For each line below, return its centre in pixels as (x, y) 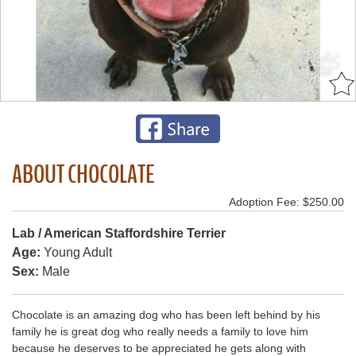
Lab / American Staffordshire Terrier (119, 233)
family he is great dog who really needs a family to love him (160, 331)
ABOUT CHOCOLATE (83, 174)
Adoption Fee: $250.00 (286, 201)
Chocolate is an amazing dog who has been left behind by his (166, 314)
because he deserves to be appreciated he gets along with (159, 348)
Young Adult (76, 252)
